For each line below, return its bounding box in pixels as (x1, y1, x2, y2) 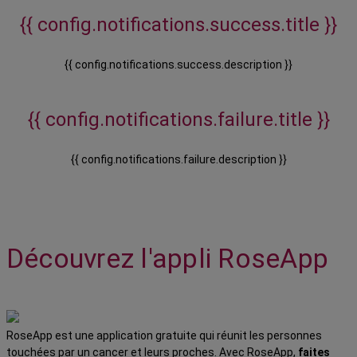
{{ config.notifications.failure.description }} (70, 153, 287, 167)
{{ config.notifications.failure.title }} (27, 108, 330, 131)
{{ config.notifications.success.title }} (20, 14, 337, 37)
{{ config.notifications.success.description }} (65, 58, 292, 72)
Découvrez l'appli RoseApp (6, 242, 329, 275)
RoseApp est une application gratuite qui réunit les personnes (6, 328, 322, 342)
